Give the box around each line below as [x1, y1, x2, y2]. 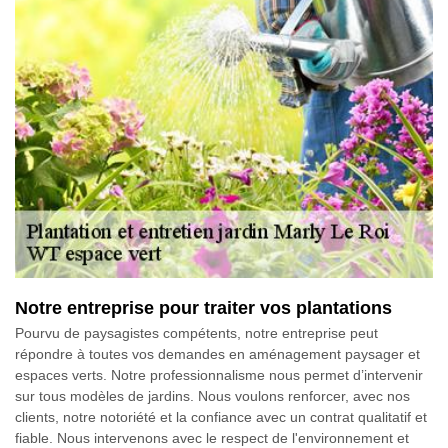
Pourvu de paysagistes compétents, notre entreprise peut [15, 324, 378, 341]
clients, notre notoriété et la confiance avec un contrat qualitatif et [15, 408, 427, 425]
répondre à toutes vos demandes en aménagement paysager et [15, 345, 420, 362]
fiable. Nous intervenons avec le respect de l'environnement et [15, 429, 409, 446]
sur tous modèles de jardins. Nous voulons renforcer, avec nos [15, 387, 410, 404]
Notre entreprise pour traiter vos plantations [15, 297, 392, 318]
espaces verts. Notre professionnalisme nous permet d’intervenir [15, 366, 423, 383]
